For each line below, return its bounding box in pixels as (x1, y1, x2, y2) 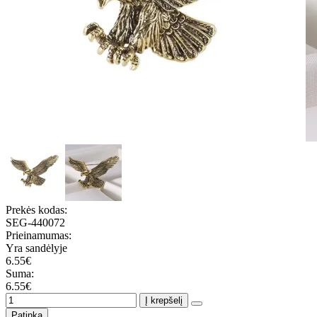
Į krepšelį (145, 294, 183, 306)
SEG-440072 (6, 216, 65, 229)
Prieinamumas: (6, 229, 71, 241)
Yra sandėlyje (6, 241, 67, 254)
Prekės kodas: (6, 203, 67, 216)
